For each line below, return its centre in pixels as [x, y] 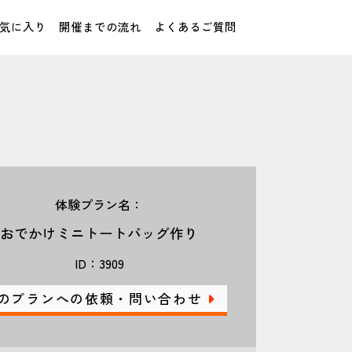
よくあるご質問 [195, 26]
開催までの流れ [100, 26]
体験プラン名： [99, 204]
